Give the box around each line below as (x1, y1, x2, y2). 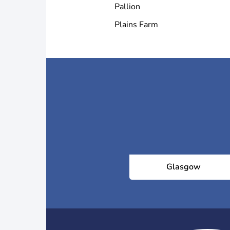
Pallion (114, 1, 140, 12)
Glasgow (166, 161, 201, 172)
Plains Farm (114, 19, 158, 30)
